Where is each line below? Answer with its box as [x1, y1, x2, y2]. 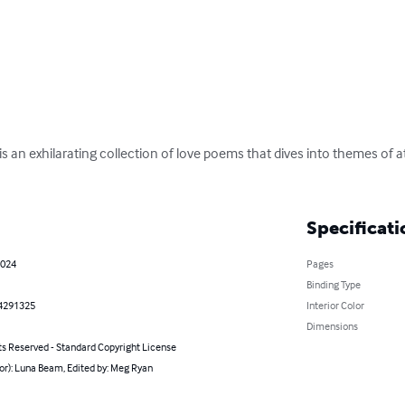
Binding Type [306, 277, 361, 291]
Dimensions [306, 318, 358, 333]
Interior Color [306, 297, 364, 312]
